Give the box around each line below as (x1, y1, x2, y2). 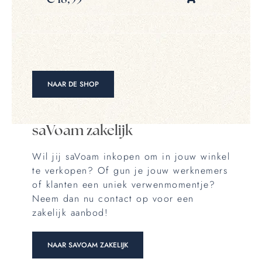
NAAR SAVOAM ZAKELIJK (47, 239, 128, 250)
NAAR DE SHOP (47, 78, 99, 89)
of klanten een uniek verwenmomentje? (32, 177, 215, 191)
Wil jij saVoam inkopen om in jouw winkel (32, 149, 230, 163)
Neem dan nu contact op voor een (32, 191, 194, 205)
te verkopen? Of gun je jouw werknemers (32, 163, 227, 177)
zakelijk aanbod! (32, 205, 108, 219)
